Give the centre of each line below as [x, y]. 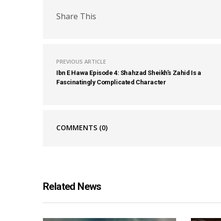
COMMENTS [78, 127]
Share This [76, 17]
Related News [72, 186]
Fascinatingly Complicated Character [111, 82]
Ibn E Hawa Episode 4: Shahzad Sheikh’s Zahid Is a [129, 73]
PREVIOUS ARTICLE [81, 61]
